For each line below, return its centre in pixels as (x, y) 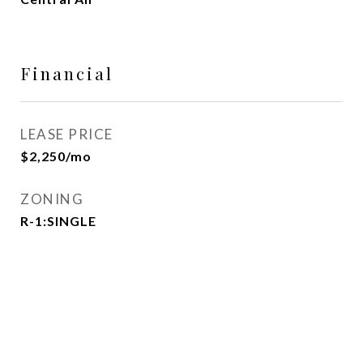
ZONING (52, 199)
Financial (67, 73)
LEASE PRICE (67, 134)
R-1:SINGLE (58, 221)
